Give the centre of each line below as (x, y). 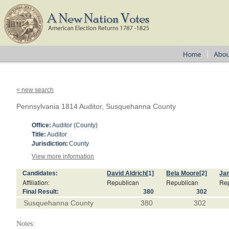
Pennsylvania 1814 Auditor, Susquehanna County (96, 106)
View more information (63, 156)
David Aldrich (127, 173)
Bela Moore (183, 173)
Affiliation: (36, 182)
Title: (39, 134)
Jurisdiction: (50, 144)
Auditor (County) (75, 125)
